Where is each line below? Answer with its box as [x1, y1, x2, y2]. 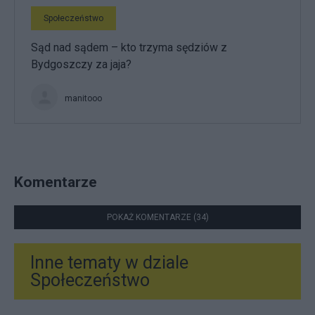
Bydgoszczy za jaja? [31, 58, 131, 71]
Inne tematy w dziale [30, 252, 188, 274]
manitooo [65, 94, 102, 103]
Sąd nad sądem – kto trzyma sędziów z [31, 41, 227, 54]
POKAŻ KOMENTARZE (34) [106, 212, 209, 223]
